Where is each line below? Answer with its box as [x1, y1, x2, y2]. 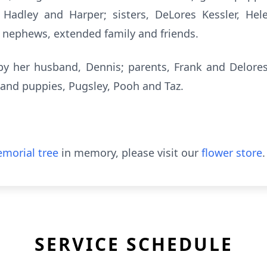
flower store [201, 145, 262, 160]
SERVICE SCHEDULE [34, 232, 233, 256]
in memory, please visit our [58, 145, 201, 160]
